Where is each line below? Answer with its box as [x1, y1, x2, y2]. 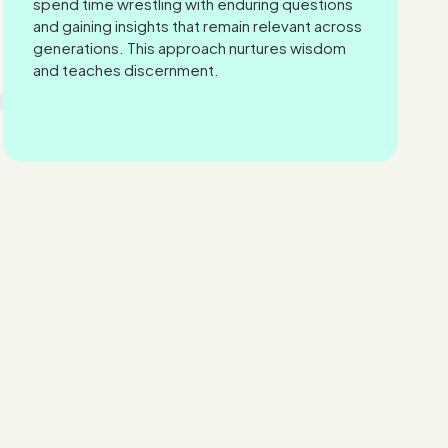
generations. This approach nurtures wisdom [33, 38, 347, 57]
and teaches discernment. [33, 60, 220, 79]
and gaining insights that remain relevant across [33, 16, 363, 35]
